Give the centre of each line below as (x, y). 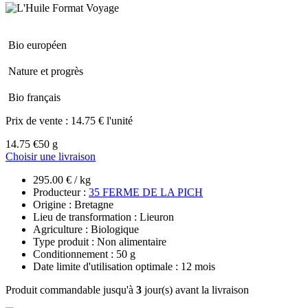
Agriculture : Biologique (86, 229)
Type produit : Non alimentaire (100, 241)
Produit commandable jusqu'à (71, 289)
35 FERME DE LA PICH (146, 192)
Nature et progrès (46, 71)
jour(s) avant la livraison (195, 289)
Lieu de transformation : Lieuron (103, 217)
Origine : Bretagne (73, 204)
